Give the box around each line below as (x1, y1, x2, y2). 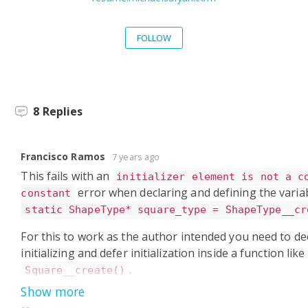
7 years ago (112, 150, 160, 163)
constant (21, 187, 71, 200)
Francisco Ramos (21, 149, 105, 163)
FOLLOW (136, 32, 172, 45)
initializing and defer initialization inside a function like (21, 245, 305, 261)
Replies (42, 104, 83, 120)
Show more (21, 283, 85, 300)
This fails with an (21, 168, 113, 184)
